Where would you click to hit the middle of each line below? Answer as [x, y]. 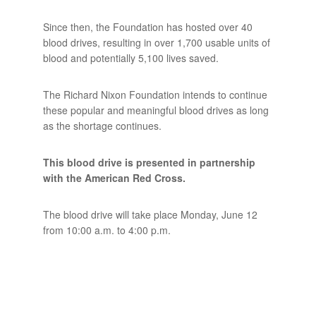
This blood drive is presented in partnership [149, 163]
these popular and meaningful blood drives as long [156, 110]
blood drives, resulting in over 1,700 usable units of [156, 43]
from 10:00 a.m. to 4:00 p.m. [107, 230]
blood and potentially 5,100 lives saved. [130, 58]
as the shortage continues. [102, 126]
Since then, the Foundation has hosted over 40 [147, 27]
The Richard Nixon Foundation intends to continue [155, 95]
